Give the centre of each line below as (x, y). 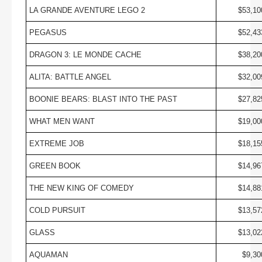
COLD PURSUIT (57, 210)
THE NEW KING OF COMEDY (81, 188)
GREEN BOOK (55, 166)
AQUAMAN (48, 254)
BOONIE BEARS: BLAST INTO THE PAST (103, 99)
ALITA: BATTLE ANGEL (70, 77)
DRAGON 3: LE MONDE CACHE (85, 54)
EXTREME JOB (56, 143)
